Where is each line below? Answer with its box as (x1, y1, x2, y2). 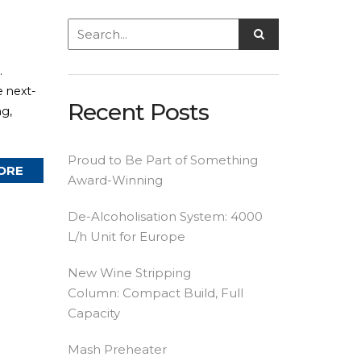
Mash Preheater (67, 342, 167, 357)
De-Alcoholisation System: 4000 (67, 209, 263, 224)
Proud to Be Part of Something (67, 152, 258, 168)
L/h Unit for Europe (67, 229, 185, 244)
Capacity (67, 305, 120, 321)
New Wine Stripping (67, 265, 191, 280)
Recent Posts (67, 98, 209, 126)
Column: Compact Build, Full (67, 285, 243, 301)
